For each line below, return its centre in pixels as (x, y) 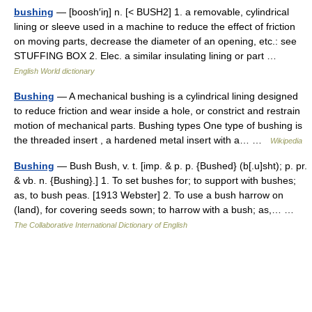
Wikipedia (286, 141)
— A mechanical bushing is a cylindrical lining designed (176, 96)
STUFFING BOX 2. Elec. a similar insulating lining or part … (148, 56)
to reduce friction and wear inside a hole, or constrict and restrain (157, 111)
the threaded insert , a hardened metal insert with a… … (142, 140)
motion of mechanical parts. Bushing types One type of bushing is (158, 125)
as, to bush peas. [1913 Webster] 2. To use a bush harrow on (149, 195)
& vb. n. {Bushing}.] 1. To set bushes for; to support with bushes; (155, 180)
